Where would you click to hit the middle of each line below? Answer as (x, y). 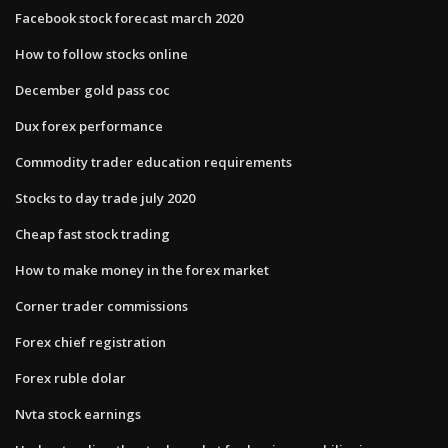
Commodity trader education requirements (153, 161)
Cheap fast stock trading (92, 233)
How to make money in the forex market (142, 269)
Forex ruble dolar (70, 377)
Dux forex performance (89, 125)
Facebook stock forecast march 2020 (129, 17)
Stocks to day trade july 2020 (105, 197)
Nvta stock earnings (78, 413)
